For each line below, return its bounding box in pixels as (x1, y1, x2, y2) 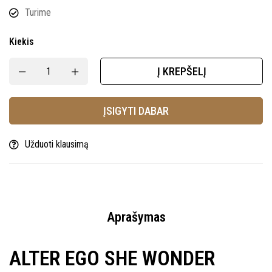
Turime (25, 7, 51, 18)
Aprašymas (106, 209, 166, 225)
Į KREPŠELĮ (157, 65, 206, 78)
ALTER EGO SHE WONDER (9, 246, 215, 270)
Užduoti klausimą (25, 138, 89, 150)
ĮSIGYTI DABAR (103, 104, 169, 117)
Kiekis (9, 36, 34, 47)
